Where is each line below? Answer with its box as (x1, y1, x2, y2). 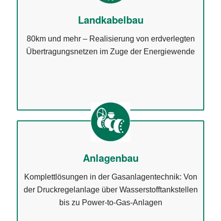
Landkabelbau (77, 12, 144, 27)
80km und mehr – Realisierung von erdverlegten (26, 34, 195, 43)
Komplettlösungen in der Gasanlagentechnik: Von (24, 172, 197, 181)
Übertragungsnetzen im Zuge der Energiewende (26, 47, 195, 56)
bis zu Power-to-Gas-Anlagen (59, 198, 162, 207)
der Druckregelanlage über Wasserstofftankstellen (23, 185, 198, 194)
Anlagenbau (82, 150, 139, 165)
